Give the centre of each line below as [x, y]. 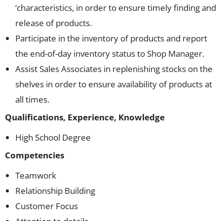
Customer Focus [47, 206]
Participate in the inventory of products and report [111, 38]
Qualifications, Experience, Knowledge [85, 117]
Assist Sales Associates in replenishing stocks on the [114, 69]
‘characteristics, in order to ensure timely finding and [116, 8]
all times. [32, 99]
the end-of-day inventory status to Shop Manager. [110, 54]
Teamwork [36, 175]
